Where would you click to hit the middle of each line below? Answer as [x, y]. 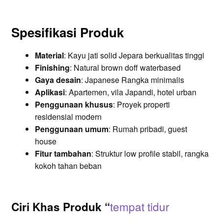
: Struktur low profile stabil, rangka [150, 153]
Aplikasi [50, 92]
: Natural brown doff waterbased [125, 67]
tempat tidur [139, 206]
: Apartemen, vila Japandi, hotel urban [130, 92]
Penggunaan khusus [74, 104]
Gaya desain [58, 80]
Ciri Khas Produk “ [60, 206]
